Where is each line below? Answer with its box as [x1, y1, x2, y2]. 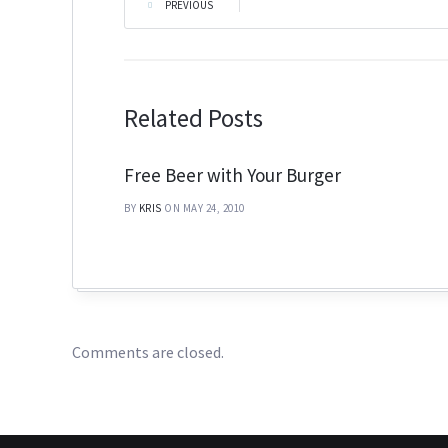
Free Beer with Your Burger [124, 163, 342, 188]
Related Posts [124, 102, 264, 135]
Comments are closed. [72, 342, 224, 363]
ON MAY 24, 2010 [164, 201, 245, 216]
